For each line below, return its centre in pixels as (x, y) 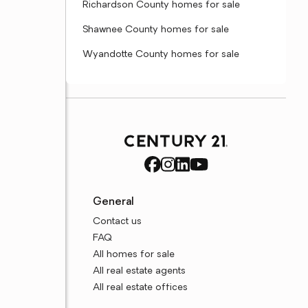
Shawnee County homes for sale (156, 30)
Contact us (118, 222)
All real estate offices (141, 288)
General (114, 202)
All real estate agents (140, 271)
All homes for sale (134, 255)
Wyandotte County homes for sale (161, 55)
